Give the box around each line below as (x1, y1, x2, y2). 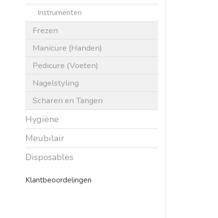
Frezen (33, 24, 58, 36)
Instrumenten (37, 7, 82, 18)
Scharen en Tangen (33, 94, 103, 106)
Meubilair (25, 132, 64, 144)
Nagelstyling (33, 77, 79, 89)
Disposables (25, 151, 73, 163)
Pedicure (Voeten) (33, 59, 98, 71)
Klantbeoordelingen (25, 175, 91, 185)
